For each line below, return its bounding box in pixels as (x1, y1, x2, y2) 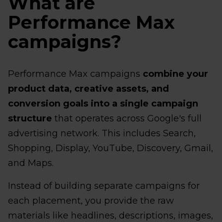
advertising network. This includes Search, (8, 128, 196, 139)
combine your (143, 68, 208, 80)
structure (8, 113, 52, 124)
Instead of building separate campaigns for (8, 180, 200, 192)
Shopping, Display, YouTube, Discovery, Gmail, (8, 143, 213, 154)
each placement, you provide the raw (8, 195, 174, 207)
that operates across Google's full (52, 113, 202, 124)
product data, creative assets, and (8, 83, 169, 95)
